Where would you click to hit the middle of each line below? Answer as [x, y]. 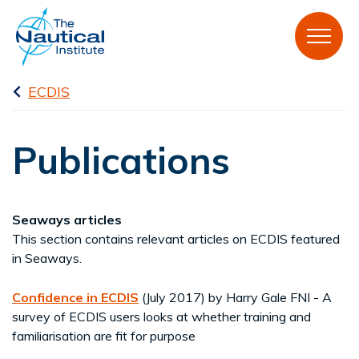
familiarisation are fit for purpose [104, 335]
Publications [121, 160]
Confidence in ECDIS [75, 297]
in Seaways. [47, 258]
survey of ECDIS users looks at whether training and [161, 316]
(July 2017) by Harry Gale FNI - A [235, 297]
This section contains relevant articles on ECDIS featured [176, 238]
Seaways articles [67, 219]
